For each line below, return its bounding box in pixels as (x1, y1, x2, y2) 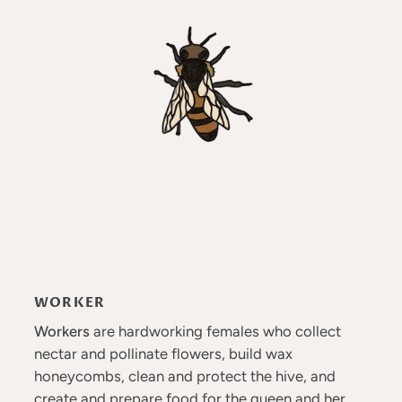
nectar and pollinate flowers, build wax (33, 345, 293, 363)
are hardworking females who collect (89, 322, 341, 340)
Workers (33, 322, 90, 340)
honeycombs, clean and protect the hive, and (33, 367, 336, 385)
